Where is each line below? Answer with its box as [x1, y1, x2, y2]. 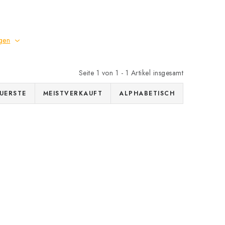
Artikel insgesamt [129, 68, 183, 78]
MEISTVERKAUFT [43, 89, 102, 98]
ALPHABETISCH [119, 89, 175, 98]
